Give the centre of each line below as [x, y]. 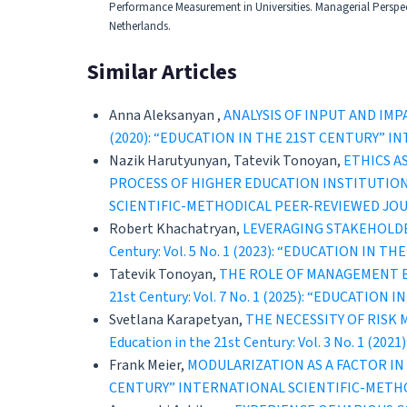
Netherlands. [140, 26]
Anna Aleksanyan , [166, 115]
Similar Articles [162, 72]
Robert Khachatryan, [176, 228]
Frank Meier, [148, 365]
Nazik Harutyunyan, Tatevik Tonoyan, [226, 160]
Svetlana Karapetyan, [177, 319]
